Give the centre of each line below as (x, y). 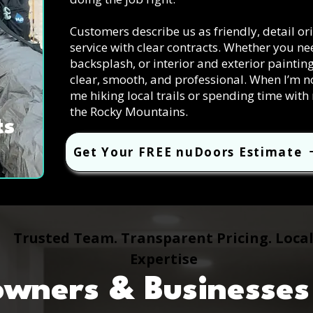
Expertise (163, 259)
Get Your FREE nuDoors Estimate (188, 152)
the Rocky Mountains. (129, 111)
